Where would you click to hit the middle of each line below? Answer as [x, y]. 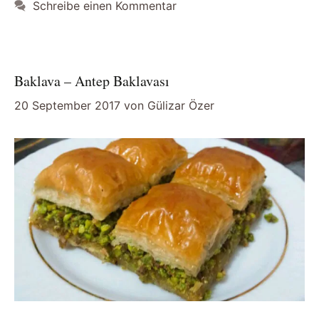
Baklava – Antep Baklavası [92, 80]
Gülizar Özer [181, 105]
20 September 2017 [67, 105]
